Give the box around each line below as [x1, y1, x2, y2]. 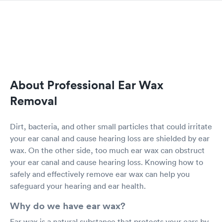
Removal [10, 93, 57, 109]
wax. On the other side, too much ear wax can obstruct [10, 145, 205, 156]
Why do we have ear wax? [10, 199, 125, 213]
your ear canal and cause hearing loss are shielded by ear [10, 133, 210, 144]
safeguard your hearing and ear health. [10, 181, 146, 191]
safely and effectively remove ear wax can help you [10, 169, 190, 179]
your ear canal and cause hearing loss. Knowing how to [10, 157, 203, 167]
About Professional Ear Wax [10, 77, 164, 93]
